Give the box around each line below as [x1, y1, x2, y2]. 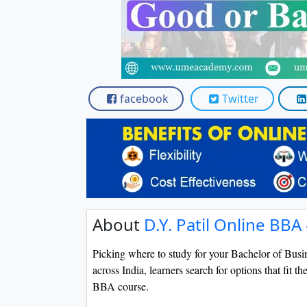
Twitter [222, 91, 259, 106]
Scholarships [134, 42, 205, 58]
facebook [120, 91, 169, 106]
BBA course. [93, 279, 149, 294]
